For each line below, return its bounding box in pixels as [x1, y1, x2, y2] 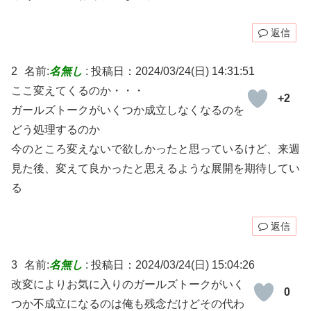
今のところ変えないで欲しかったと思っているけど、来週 [11, 143, 300, 155]
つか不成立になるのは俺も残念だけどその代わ [11, 297, 244, 310]
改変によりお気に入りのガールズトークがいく [11, 278, 244, 290]
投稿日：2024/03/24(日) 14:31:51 [91, 65, 255, 78]
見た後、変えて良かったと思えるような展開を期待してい [11, 162, 300, 175]
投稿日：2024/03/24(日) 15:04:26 [91, 258, 255, 271]
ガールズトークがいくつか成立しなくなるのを [11, 104, 244, 117]
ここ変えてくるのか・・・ [11, 85, 144, 97]
